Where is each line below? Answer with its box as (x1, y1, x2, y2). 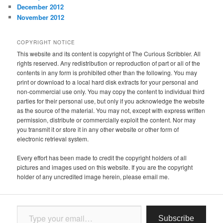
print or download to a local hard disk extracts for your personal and (17, 77, 199, 86)
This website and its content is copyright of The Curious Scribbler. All (17, 49, 201, 58)
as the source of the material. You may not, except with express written (17, 106, 206, 114)
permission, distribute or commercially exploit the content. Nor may (17, 115, 196, 124)
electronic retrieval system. (17, 134, 89, 143)
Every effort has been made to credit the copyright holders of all (17, 153, 187, 162)
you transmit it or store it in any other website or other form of (17, 124, 179, 133)
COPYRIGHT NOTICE (17, 38, 76, 46)
